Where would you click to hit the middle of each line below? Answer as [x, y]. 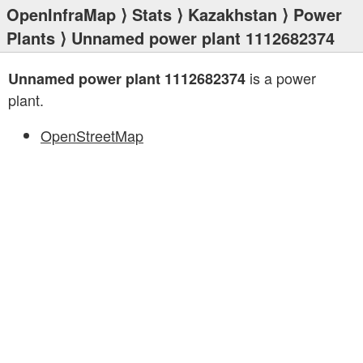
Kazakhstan [233, 14]
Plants [31, 38]
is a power [281, 78]
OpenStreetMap [92, 135]
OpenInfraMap [61, 14]
